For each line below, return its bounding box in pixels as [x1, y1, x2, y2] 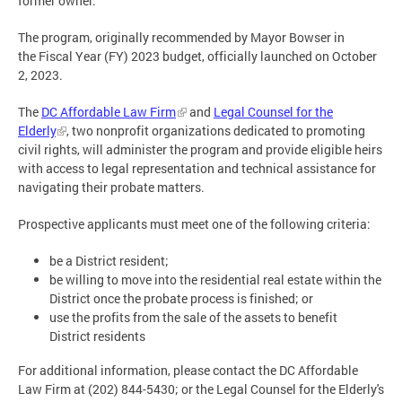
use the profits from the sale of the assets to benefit [49, 308, 337, 326]
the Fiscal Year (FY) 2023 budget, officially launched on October [18, 47, 377, 65]
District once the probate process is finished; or [49, 289, 313, 307]
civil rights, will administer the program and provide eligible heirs [18, 140, 382, 158]
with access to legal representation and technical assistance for [18, 159, 376, 177]
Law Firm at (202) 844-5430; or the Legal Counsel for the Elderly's [18, 380, 384, 398]
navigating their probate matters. [18, 178, 205, 196]
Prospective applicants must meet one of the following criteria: [18, 214, 371, 232]
